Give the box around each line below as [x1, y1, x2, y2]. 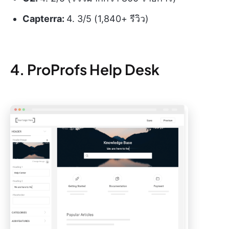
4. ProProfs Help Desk [10, 60, 159, 79]
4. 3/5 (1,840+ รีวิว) [66, 13, 149, 25]
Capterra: [22, 13, 66, 25]
